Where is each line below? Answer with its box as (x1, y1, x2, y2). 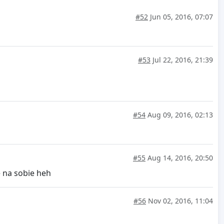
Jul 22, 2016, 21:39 (150, 55, 213, 65)
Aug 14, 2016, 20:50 (145, 153, 213, 163)
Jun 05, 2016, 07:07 (148, 12, 213, 22)
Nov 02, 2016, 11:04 (146, 196, 213, 206)
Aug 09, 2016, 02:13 (145, 110, 213, 120)
